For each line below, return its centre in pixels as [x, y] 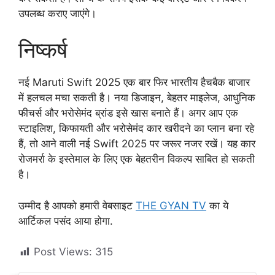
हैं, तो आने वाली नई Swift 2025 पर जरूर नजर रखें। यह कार [137, 144]
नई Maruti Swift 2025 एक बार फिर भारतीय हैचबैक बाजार [134, 83]
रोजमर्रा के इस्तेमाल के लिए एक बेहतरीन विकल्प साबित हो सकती [137, 159]
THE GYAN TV [171, 205]
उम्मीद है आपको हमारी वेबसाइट [77, 205]
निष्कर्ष [43, 50]
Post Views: [63, 252]
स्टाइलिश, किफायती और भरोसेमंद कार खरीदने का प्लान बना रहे [136, 129]
